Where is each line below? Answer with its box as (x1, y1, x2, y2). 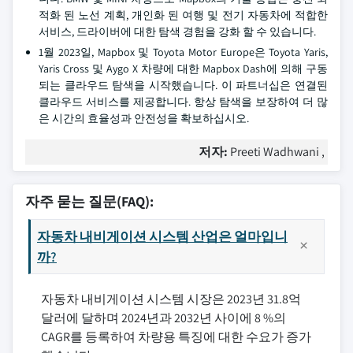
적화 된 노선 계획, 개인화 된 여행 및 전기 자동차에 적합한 (39, 8, 328, 22)
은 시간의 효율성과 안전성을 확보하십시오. (39, 111, 249, 125)
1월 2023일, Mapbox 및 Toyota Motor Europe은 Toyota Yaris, (39, 45, 328, 59)
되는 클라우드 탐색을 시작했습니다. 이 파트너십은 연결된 (39, 78, 328, 92)
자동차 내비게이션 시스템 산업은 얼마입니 (37, 227, 288, 245)
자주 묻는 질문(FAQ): (25, 192, 154, 210)
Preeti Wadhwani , (230, 143, 325, 160)
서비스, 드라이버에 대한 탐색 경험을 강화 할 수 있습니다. (39, 24, 316, 39)
